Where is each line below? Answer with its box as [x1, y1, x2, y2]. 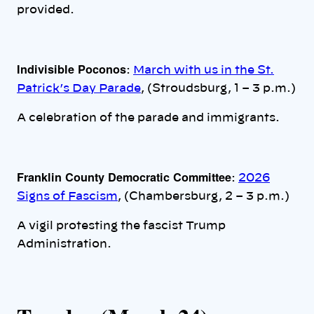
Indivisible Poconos [17, 60, 126, 77]
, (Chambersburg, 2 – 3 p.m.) [118, 190, 289, 202]
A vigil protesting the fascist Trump [17, 219, 226, 231]
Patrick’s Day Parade [17, 82, 141, 94]
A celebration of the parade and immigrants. [17, 112, 282, 124]
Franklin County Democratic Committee [17, 168, 231, 185]
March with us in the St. [133, 64, 274, 76]
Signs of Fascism [17, 190, 118, 202]
